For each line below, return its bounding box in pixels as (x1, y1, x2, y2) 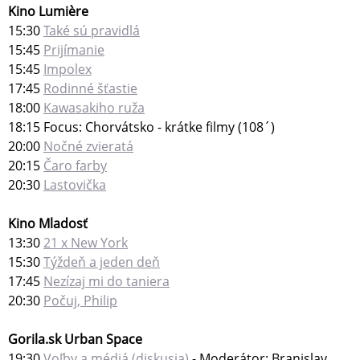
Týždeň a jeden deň (43, 253, 160, 272)
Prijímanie (43, 41, 104, 59)
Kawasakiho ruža (43, 99, 145, 117)
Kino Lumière (8, 2, 88, 21)
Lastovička (43, 176, 106, 194)
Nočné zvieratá (43, 137, 133, 156)
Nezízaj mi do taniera (43, 272, 170, 291)
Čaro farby (43, 157, 107, 175)
